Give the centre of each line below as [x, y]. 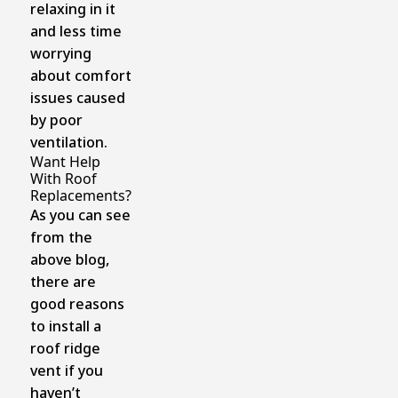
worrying [60, 53]
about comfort [80, 75]
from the [61, 237]
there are [63, 281]
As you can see [80, 215]
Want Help [65, 161]
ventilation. [68, 142]
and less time [76, 31]
